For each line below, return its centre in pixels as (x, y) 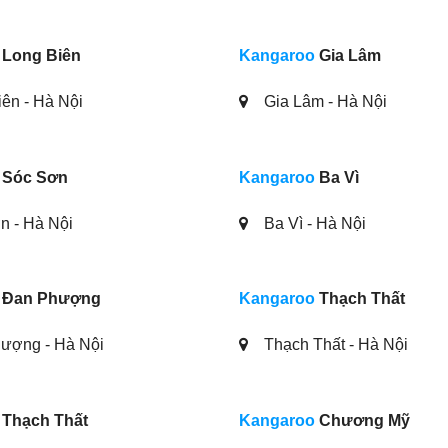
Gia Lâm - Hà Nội (323, 101)
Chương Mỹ (362, 420)
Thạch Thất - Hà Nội (334, 345)
